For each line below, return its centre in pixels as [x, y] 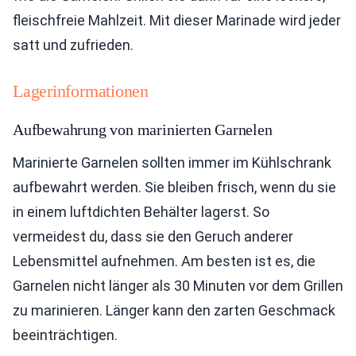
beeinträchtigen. [65, 335]
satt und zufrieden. [73, 45]
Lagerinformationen [81, 91]
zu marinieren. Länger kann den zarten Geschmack [174, 310]
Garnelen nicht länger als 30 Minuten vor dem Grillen [178, 286]
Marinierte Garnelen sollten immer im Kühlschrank [172, 163]
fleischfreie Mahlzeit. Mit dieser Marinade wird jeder [177, 20]
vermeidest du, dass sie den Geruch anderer [153, 236]
